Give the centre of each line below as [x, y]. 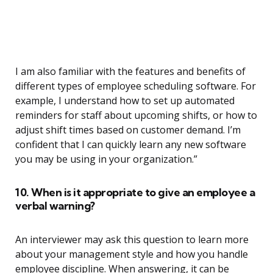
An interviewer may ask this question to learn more [132, 240]
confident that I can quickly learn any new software [131, 145]
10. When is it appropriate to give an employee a [135, 193]
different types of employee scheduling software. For [136, 86]
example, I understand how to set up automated [125, 101]
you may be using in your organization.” [106, 159]
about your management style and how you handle [132, 254]
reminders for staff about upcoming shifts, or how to [136, 115]
